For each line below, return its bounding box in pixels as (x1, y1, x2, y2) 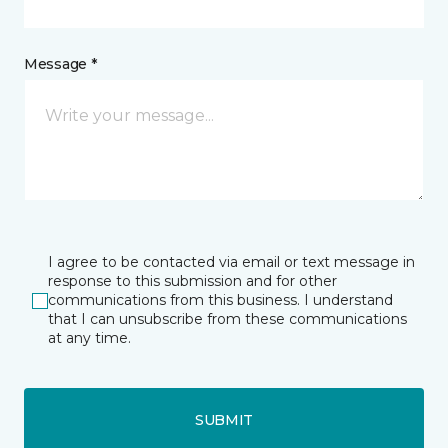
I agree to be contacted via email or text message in (48, 253, 415, 271)
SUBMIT (194, 410, 254, 429)
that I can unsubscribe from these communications (48, 310, 407, 328)
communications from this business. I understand (48, 291, 393, 309)
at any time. (48, 329, 131, 347)
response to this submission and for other (48, 272, 337, 290)
